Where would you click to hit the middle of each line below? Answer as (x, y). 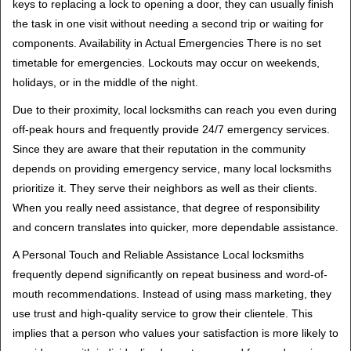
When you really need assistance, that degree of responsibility (166, 208)
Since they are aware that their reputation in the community (159, 149)
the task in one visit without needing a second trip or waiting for (168, 24)
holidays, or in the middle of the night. (105, 82)
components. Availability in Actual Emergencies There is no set (167, 43)
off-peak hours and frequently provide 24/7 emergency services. (171, 129)
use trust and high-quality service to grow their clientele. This (163, 313)
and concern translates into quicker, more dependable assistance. (175, 227)
